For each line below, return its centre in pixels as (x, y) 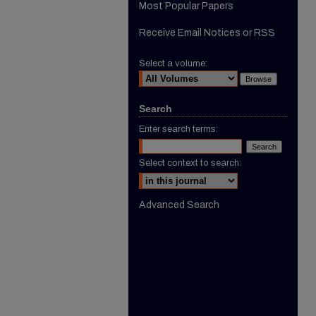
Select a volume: (173, 63)
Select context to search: (190, 163)
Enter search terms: (178, 129)
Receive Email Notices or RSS (207, 33)
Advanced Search (179, 205)
